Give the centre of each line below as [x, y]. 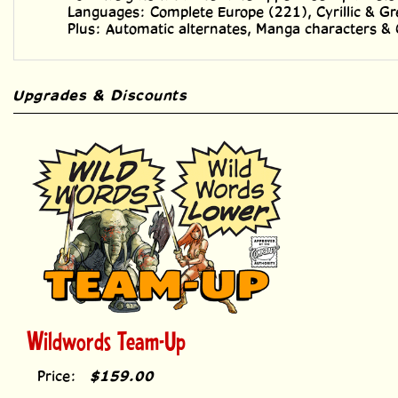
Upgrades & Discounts [101, 83]
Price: [57, 363]
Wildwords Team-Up [106, 327]
